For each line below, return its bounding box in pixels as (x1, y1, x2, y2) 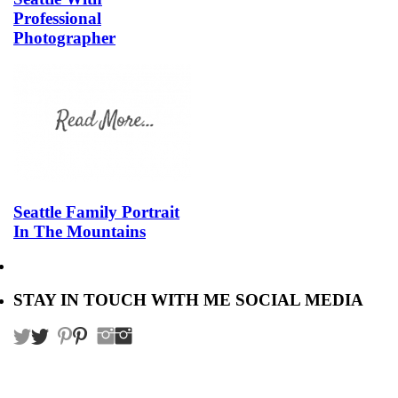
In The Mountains (13, 222, 146, 241)
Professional (13, 8, 101, 28)
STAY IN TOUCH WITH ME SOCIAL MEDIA (13, 291, 363, 310)
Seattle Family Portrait (13, 203, 179, 221)
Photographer (13, 28, 115, 47)
